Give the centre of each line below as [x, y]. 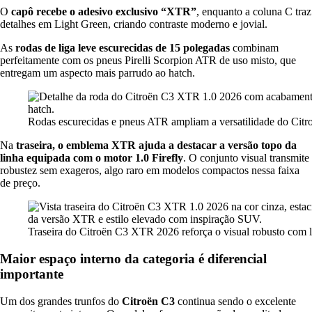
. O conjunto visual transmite [246, 158]
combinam [254, 48]
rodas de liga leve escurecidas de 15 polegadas [123, 48]
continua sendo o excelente [235, 301]
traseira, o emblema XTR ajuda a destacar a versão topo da [156, 146]
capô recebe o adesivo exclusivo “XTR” [104, 12]
